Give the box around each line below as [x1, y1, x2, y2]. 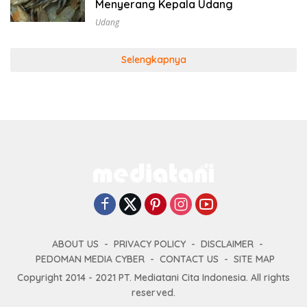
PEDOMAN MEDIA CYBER [35, 252, 145, 265]
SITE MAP [233, 252, 275, 265]
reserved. [132, 286, 175, 299]
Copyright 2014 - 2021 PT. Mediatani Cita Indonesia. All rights [17, 271, 290, 284]
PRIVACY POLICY [114, 237, 186, 250]
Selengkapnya [121, 53, 186, 66]
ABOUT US [52, 237, 99, 250]
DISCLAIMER [201, 237, 254, 250]
